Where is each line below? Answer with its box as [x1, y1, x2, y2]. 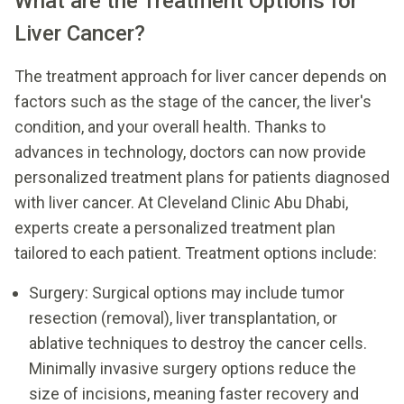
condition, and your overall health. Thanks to [14, 116, 326, 136]
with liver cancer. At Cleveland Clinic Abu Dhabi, [14, 192, 348, 212]
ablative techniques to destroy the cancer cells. [29, 333, 367, 353]
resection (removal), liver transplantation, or [29, 308, 337, 327]
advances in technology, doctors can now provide [14, 142, 366, 161]
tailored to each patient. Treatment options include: [14, 243, 377, 262]
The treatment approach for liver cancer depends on [14, 66, 387, 86]
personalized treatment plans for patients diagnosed [14, 167, 390, 187]
